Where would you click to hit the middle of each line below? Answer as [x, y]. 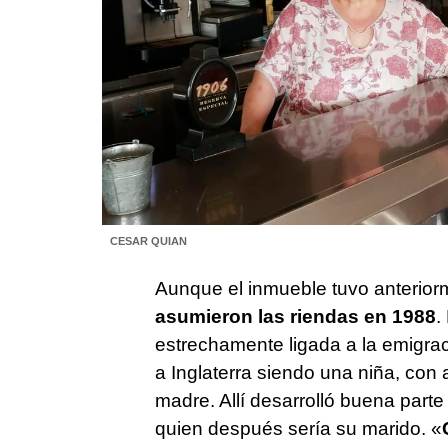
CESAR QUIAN [148, 241]
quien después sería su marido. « [298, 428]
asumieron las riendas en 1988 [295, 316]
